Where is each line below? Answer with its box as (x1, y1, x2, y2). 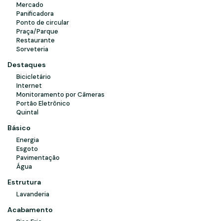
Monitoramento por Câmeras (16, 90, 105, 99)
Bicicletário (16, 72, 51, 81)
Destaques (7, 60, 46, 69)
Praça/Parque (16, 27, 58, 36)
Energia (16, 135, 39, 144)
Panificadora (16, 9, 54, 18)
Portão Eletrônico (16, 99, 70, 108)
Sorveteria (16, 44, 48, 53)
